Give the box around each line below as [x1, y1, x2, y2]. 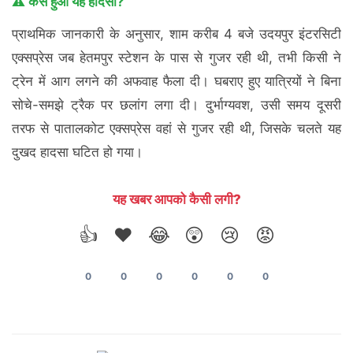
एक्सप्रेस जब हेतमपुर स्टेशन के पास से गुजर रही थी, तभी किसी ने [12, 49, 341, 65]
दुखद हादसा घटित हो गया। [12, 143, 143, 160]
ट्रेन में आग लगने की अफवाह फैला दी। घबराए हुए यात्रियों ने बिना [12, 72, 341, 89]
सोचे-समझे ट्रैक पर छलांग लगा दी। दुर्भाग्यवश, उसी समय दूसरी [12, 96, 341, 113]
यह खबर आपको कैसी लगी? [112, 191, 241, 207]
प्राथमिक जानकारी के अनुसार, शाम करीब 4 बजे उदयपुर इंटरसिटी [12, 25, 341, 42]
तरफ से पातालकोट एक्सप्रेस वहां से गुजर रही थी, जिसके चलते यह [12, 120, 341, 136]
